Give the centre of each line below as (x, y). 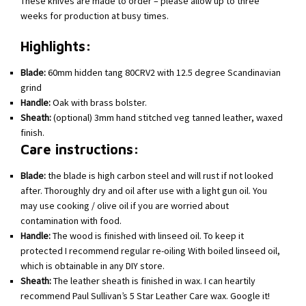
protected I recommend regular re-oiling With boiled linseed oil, (150, 251)
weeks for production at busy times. (95, 16)
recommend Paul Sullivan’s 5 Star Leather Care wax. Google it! (145, 296)
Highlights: (56, 46)
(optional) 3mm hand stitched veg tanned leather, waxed (167, 118)
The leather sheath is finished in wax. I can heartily (153, 281)
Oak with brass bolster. (99, 103)
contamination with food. (71, 221)
